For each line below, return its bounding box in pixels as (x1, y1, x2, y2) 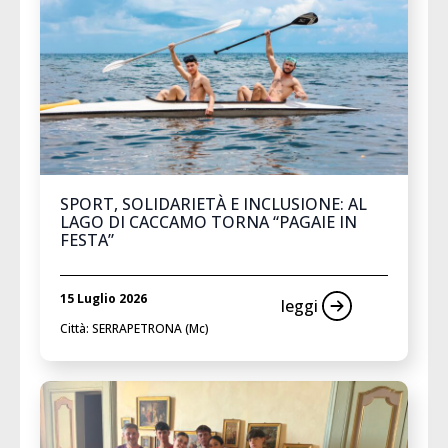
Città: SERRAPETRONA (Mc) (60, 320, 209, 338)
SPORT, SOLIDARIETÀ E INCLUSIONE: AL (60, 193, 367, 216)
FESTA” (60, 229, 114, 252)
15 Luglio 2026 (60, 290, 147, 308)
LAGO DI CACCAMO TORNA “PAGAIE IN (60, 211, 357, 234)
